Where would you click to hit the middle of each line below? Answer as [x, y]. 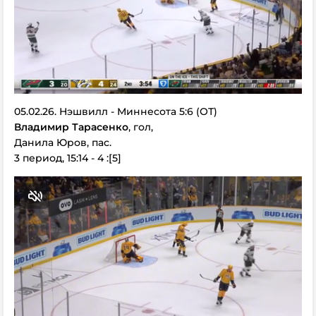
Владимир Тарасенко [71, 127]
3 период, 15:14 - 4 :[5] [68, 158]
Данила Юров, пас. [63, 142]
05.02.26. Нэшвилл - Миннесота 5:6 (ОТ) [116, 111]
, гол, [141, 127]
